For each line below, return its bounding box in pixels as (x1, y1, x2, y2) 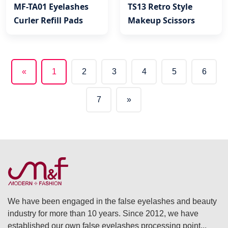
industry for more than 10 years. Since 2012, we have (8, 209, 198, 218)
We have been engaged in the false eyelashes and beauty (8, 196, 217, 206)
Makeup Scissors (128, 14, 195, 26)
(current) (23, 73, 73, 89)
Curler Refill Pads (14, 14, 83, 26)
